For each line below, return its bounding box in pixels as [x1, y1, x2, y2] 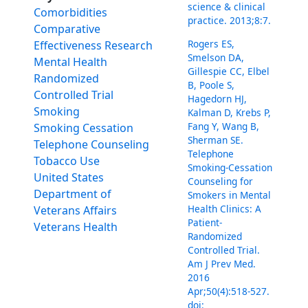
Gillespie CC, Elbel [188, 64, 270, 78]
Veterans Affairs [34, 203, 118, 219]
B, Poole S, [188, 78, 235, 91]
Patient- [188, 215, 223, 229]
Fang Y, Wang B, [188, 119, 260, 133]
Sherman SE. [188, 133, 244, 146]
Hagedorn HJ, [188, 91, 247, 105]
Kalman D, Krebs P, [188, 105, 272, 119]
